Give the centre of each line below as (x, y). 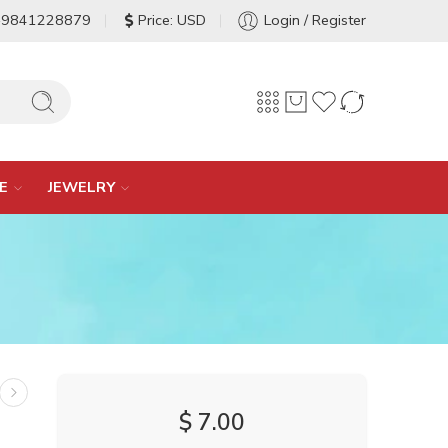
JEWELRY (81, 187)
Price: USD (172, 20)
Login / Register (315, 20)
